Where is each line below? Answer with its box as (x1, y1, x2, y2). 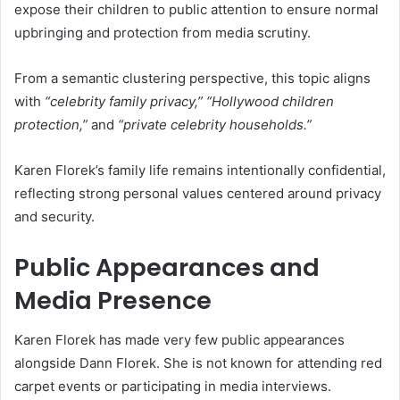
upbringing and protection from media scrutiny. (14, 23, 311, 41)
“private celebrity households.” (118, 115, 312, 133)
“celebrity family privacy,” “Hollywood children (45, 92, 334, 110)
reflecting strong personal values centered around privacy (14, 184, 381, 202)
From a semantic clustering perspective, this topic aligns (14, 69, 371, 87)
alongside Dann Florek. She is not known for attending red (14, 354, 382, 372)
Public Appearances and (14, 250, 320, 284)
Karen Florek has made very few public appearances (14, 331, 345, 349)
